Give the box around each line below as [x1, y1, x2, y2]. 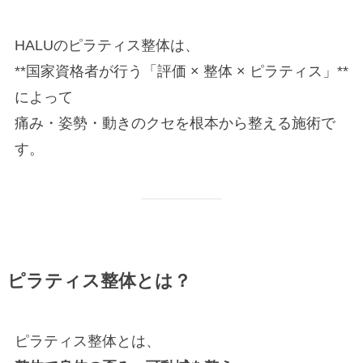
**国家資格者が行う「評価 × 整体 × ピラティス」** [14, 63, 348, 80]
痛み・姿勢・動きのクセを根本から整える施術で [14, 115, 335, 132]
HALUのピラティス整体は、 [14, 37, 199, 54]
